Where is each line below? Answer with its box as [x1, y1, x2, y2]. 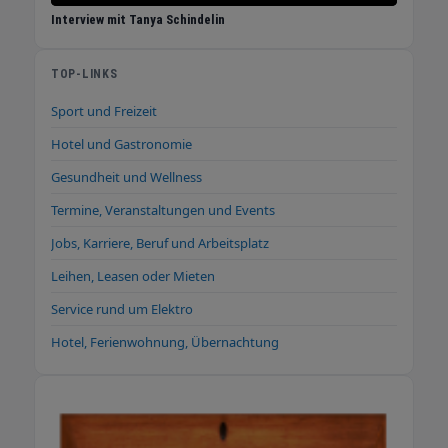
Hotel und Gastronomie [51, 135, 192, 154]
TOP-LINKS [51, 67, 118, 82]
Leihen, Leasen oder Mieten [51, 267, 215, 286]
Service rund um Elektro [51, 300, 193, 319]
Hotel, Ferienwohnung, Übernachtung [51, 333, 279, 352]
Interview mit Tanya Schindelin [51, 12, 225, 28]
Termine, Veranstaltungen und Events [51, 201, 275, 220]
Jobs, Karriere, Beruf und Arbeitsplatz [51, 234, 269, 253]
